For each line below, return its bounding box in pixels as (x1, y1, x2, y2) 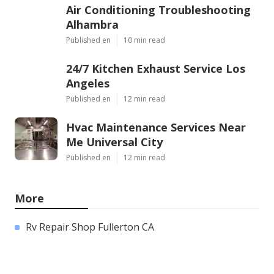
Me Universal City (66, 134, 163, 149)
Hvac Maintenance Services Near (66, 119, 246, 135)
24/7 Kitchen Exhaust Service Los (66, 61, 245, 76)
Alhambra (66, 17, 119, 32)
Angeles (66, 75, 109, 91)
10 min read (124, 34, 165, 45)
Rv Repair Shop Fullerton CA (26, 220, 154, 234)
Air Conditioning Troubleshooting (66, 2, 251, 17)
